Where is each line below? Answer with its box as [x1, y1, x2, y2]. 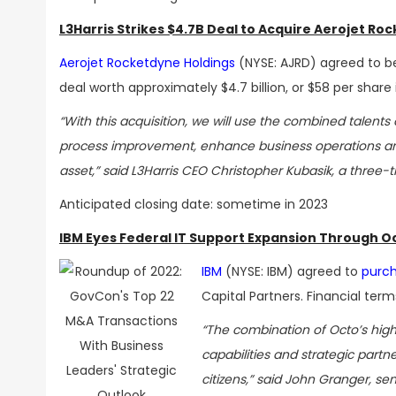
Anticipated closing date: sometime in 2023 [59, 195, 328, 213]
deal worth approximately [59, 79, 221, 96]
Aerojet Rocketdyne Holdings [59, 54, 235, 72]
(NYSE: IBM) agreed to [222, 263, 362, 280]
